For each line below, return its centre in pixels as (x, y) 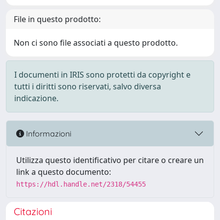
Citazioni (33, 211)
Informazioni (48, 133)
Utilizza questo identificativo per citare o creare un (110, 160)
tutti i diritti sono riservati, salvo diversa (88, 86)
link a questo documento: (64, 172)
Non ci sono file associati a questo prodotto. (96, 43)
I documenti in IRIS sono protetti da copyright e (102, 75)
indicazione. (36, 98)
